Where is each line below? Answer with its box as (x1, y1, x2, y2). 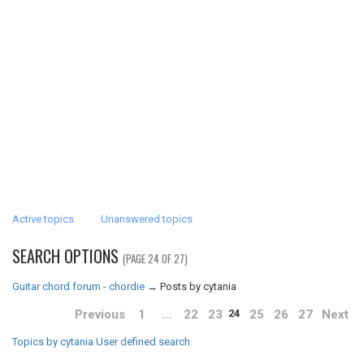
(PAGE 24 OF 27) (123, 250, 188, 266)
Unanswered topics (101, 213, 193, 225)
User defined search (96, 336, 190, 348)
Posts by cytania (160, 280, 236, 292)
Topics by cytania (12, 336, 93, 348)
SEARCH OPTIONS (12, 244, 123, 268)
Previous (75, 307, 125, 322)
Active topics (12, 213, 74, 225)
